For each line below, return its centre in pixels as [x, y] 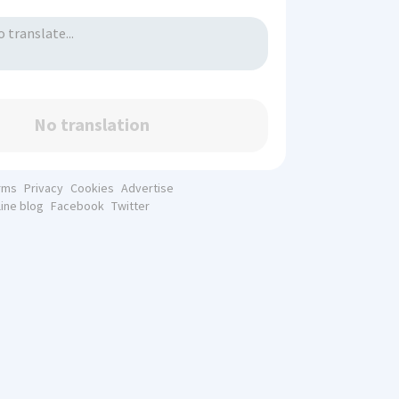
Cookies [92, 188]
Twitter [130, 206]
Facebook [77, 206]
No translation [91, 125]
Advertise [147, 188]
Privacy [43, 188]
